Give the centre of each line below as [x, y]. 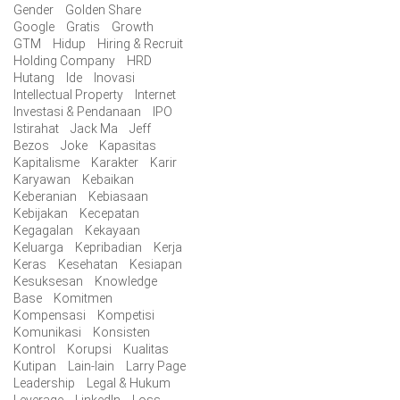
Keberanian [45, 196]
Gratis [83, 26]
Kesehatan [88, 264]
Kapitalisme [46, 162]
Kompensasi [50, 315]
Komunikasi [47, 332]
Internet [155, 94]
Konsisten [121, 332]
